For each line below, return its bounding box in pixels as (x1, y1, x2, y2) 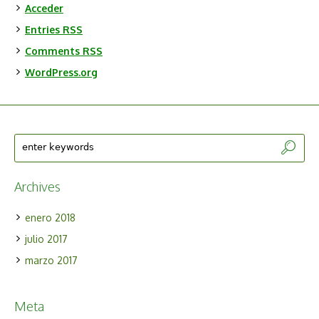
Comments (25, 45, 83, 58)
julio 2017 (25, 233, 68, 246)
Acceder (25, 2, 63, 15)
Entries (25, 23, 63, 36)
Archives (14, 179, 61, 195)
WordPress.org (25, 66, 98, 79)
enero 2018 (25, 211, 76, 224)
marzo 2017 (25, 254, 78, 267)
